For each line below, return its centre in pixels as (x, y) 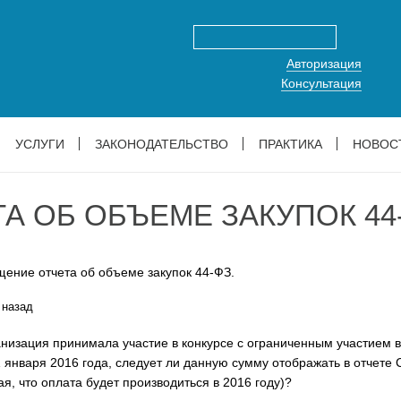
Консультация (321, 83)
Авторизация (324, 64)
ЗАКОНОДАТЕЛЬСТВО (161, 144)
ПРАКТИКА (290, 144)
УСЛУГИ (39, 144)
